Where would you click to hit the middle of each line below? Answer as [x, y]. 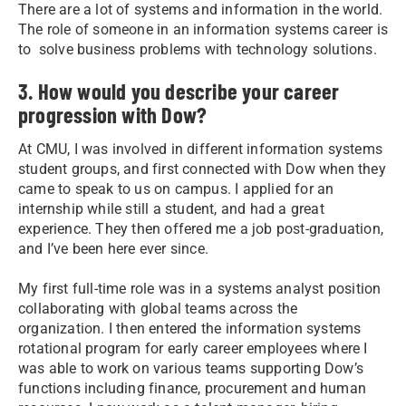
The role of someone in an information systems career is [203, 29]
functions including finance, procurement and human [193, 388]
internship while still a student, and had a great [171, 208]
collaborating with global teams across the [158, 308]
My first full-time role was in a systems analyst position [200, 288]
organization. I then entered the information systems [190, 328]
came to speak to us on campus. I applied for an [176, 188]
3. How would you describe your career [179, 91]
